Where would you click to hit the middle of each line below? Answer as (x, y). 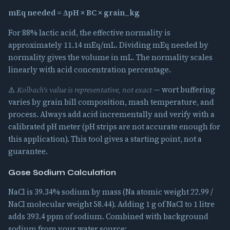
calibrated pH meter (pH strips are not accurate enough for (114, 127)
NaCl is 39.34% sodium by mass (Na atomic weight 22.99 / (111, 192)
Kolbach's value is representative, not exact (84, 90)
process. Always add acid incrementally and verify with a (111, 114)
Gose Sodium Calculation (62, 172)
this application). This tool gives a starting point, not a (105, 139)
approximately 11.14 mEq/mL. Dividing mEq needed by (108, 45)
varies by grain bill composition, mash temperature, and (111, 102)
